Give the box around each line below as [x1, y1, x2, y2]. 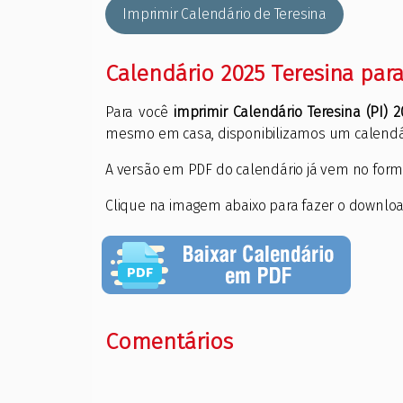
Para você [105, 103, 174, 121]
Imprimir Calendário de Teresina [122, 5, 327, 23]
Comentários [105, 328, 233, 356]
